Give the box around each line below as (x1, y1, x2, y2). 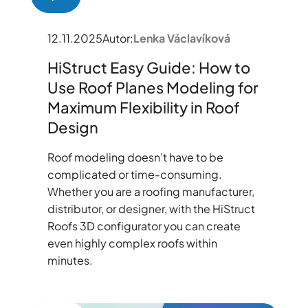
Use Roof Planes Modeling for (47, 77, 258, 97)
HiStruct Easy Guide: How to (47, 57, 250, 77)
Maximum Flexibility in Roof (47, 97, 240, 117)
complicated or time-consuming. (47, 166, 222, 181)
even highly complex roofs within (47, 235, 217, 250)
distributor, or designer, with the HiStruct (47, 201, 255, 216)
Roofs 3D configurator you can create (47, 218, 241, 233)
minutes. (47, 252, 93, 267)
